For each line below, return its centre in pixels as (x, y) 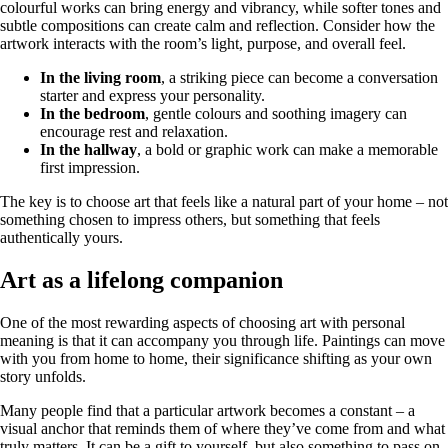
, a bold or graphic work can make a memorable (287, 150)
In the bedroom (92, 114)
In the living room (100, 78)
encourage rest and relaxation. (134, 132)
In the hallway (88, 150)
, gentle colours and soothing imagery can (276, 114)
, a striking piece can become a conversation (299, 78)
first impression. (90, 168)
